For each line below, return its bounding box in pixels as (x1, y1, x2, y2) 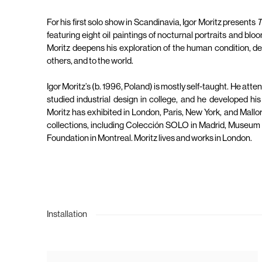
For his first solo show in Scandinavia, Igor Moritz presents (47, 18, 256, 27)
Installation (47, 210, 87, 219)
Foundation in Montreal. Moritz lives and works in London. (47, 134, 252, 143)
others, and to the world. (47, 57, 133, 66)
